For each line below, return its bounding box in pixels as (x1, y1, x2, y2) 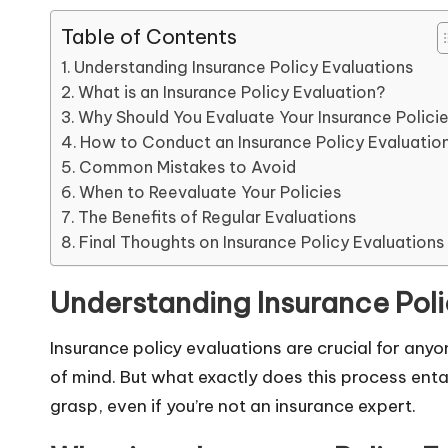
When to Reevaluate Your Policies (79, 182, 342, 202)
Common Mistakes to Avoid (79, 157, 297, 177)
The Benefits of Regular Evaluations (78, 207, 357, 227)
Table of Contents (61, 24, 237, 49)
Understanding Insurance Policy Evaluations (74, 57, 414, 77)
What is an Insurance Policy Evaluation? (78, 82, 386, 102)
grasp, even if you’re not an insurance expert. (50, 395, 416, 417)
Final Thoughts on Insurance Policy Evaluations (79, 232, 445, 252)
